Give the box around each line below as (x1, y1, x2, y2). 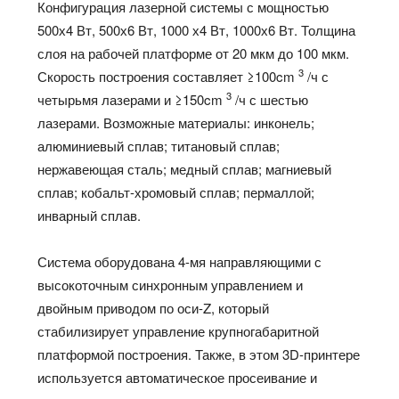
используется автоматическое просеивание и (37, 367, 318, 387)
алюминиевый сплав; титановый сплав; (37, 135, 281, 155)
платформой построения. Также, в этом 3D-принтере (37, 344, 361, 363)
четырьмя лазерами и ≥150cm (37, 89, 227, 109)
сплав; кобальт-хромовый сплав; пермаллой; (37, 182, 315, 201)
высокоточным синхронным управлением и (37, 274, 304, 294)
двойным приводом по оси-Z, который (37, 297, 270, 317)
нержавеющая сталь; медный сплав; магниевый (37, 159, 332, 178)
